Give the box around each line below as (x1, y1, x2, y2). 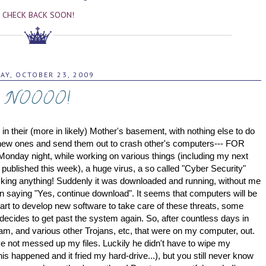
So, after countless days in (146, 213, 249, 223)
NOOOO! (5, 87, 71, 113)
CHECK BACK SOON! (2, 9, 74, 20)
